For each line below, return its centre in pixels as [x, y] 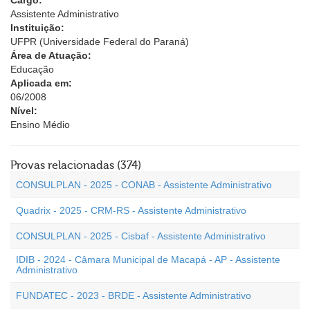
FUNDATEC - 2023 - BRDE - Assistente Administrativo [134, 295]
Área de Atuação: [51, 55]
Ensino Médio [40, 125]
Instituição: [37, 28]
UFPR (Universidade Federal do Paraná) [100, 42]
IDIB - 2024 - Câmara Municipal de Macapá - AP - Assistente [148, 259]
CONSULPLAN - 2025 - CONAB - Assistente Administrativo [144, 185]
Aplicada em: [41, 83]
